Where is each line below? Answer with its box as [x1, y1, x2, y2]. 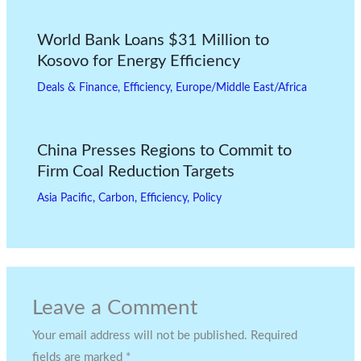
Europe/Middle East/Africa [175, 81, 307, 93]
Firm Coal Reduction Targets [36, 163, 234, 180]
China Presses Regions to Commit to [36, 142, 292, 159]
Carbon [98, 192, 135, 204]
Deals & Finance [36, 81, 118, 93]
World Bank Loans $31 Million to [36, 31, 269, 48]
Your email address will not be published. [32, 329, 248, 342]
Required [251, 329, 298, 342]
